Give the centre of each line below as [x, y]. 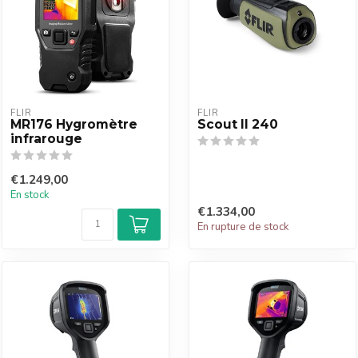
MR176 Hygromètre [74, 124]
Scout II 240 [238, 124]
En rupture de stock [243, 227]
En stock [30, 195]
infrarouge [46, 139]
